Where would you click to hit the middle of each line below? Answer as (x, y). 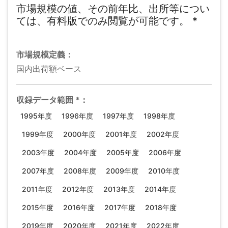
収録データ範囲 (45, 100)
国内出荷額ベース (49, 69)
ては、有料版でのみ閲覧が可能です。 (103, 21)
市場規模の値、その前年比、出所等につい (113, 9)
